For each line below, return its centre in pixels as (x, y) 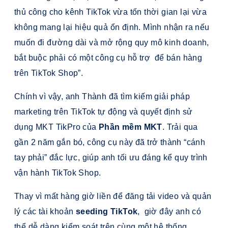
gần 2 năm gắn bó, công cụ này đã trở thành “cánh (110, 142)
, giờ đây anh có (169, 212)
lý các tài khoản (45, 212)
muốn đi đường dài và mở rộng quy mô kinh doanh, (112, 43)
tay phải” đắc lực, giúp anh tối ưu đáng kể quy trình (111, 158)
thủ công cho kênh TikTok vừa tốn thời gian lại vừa (110, 12)
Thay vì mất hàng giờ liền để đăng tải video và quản (113, 196)
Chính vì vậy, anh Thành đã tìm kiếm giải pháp (102, 97)
